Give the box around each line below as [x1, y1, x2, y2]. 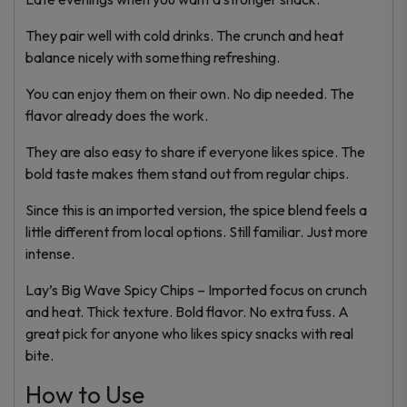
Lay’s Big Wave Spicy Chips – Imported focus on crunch [25, 280, 367, 299]
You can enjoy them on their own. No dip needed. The [25, 84, 354, 103]
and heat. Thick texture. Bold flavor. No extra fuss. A [25, 302, 349, 321]
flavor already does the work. [25, 105, 208, 124]
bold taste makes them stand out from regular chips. [25, 164, 349, 183]
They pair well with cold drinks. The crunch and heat [25, 25, 343, 45]
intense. [25, 243, 74, 263]
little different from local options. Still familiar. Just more [25, 222, 368, 241]
